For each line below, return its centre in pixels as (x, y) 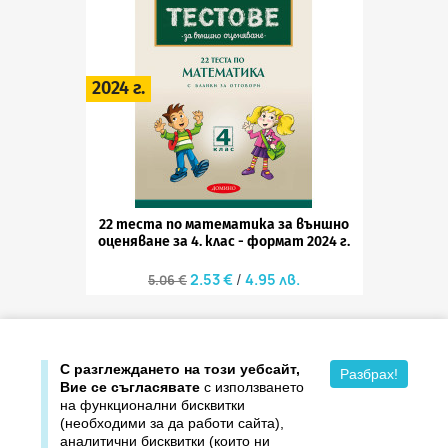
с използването (252, 387)
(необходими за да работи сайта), (172, 423)
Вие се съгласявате (130, 387)
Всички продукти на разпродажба (144, 349)
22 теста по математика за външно (224, 224)
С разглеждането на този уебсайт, (180, 369)
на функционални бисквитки (152, 405)
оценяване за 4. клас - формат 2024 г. (224, 241)
